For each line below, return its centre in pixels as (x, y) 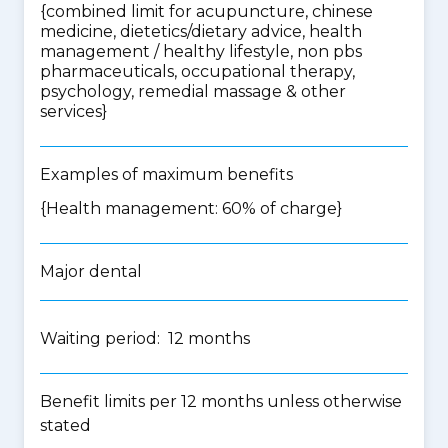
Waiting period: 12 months (145, 338)
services (71, 111)
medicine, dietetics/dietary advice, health (201, 31)
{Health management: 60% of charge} (191, 208)
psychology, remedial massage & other (193, 91)
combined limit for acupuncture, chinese (209, 11)
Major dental (91, 271)
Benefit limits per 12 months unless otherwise (221, 401)
